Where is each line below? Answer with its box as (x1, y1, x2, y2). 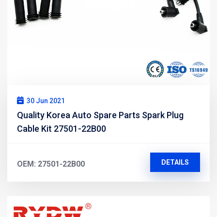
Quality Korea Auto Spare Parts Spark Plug (17, 109, 184, 120)
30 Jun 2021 (27, 96, 65, 105)
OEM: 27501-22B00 (17, 159, 85, 169)
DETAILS (161, 158, 189, 166)
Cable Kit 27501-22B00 (17, 123, 106, 134)
